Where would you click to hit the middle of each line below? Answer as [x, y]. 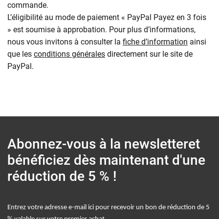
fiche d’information [155, 42]
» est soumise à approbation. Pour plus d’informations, [101, 29]
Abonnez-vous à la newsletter [98, 144]
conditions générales [69, 54]
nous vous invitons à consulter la [65, 42]
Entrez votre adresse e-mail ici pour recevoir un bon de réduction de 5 [109, 207]
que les [21, 54]
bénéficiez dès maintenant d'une [106, 160]
